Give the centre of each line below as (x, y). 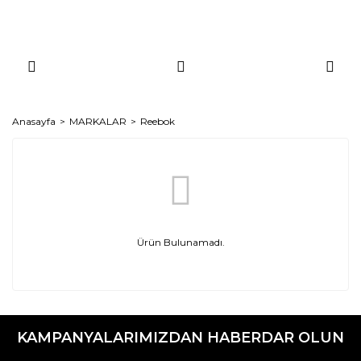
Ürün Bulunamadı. (180, 242)
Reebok (158, 121)
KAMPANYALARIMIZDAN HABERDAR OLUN (180, 338)
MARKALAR (98, 121)
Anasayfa (34, 121)
